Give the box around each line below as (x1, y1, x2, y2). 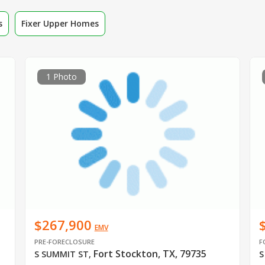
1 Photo (46, 70, 77, 82)
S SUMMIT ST (34, 248, 89, 260)
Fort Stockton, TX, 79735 (93, 247, 206, 261)
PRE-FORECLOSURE (34, 237, 95, 247)
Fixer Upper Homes (21, 17, 99, 29)
